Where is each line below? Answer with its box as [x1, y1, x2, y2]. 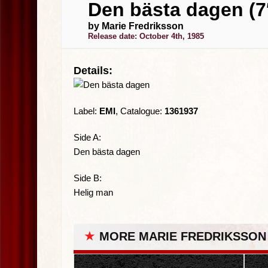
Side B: [74, 173, 102, 183]
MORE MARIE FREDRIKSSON [99, 230, 266, 243]
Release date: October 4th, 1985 [88, 32, 204, 41]
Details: [74, 65, 112, 77]
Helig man [74, 187, 113, 197]
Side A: [74, 132, 101, 142]
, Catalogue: [115, 106, 165, 116]
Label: [74, 106, 99, 116]
